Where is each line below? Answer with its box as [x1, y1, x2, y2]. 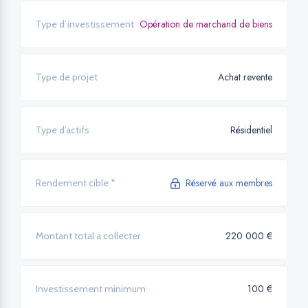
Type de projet [36, 71, 98, 84]
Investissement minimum [36, 283, 146, 296]
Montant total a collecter [36, 230, 140, 243]
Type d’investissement [36, 18, 134, 31]
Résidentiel [230, 123, 272, 137]
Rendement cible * [36, 177, 115, 190]
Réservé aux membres [186, 176, 272, 190]
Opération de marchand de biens [140, 17, 272, 32]
